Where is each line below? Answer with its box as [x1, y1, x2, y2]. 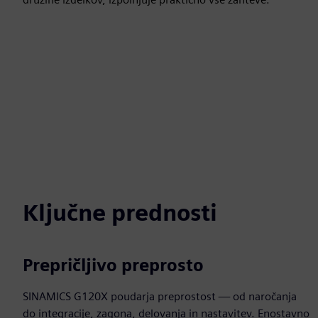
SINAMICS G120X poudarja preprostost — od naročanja [23, 290, 297, 303]
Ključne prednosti [23, 199, 217, 226]
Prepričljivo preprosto [23, 255, 204, 275]
